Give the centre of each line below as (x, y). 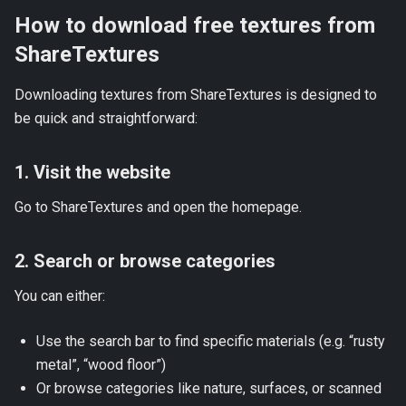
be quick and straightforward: (106, 118)
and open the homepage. (222, 207)
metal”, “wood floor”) (101, 365)
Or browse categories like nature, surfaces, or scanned (209, 388)
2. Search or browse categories (145, 261)
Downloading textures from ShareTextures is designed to (196, 95)
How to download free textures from (195, 25)
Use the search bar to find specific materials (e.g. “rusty (211, 341)
